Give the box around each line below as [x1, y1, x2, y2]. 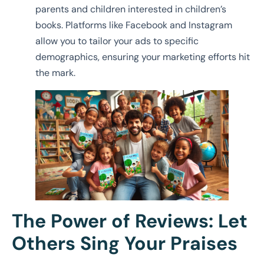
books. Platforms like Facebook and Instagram [35, 18, 232, 31]
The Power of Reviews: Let [12, 209, 247, 234]
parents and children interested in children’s [35, 2, 226, 15]
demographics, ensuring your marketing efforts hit [35, 50, 250, 63]
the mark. [35, 66, 75, 79]
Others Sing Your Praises [12, 231, 237, 256]
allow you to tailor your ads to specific [35, 34, 199, 47]
